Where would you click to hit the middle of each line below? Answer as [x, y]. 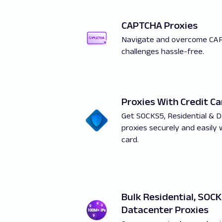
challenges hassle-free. [163, 51]
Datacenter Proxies [165, 210]
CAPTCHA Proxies [160, 25]
